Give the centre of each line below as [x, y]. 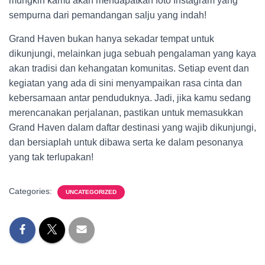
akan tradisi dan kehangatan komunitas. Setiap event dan [129, 68]
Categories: [32, 191]
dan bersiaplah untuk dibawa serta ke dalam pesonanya [126, 142]
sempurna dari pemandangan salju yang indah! [108, 15]
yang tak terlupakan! [51, 157]
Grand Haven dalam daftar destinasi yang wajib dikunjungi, [132, 127]
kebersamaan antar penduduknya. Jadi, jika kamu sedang [130, 98]
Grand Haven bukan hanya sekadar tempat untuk [112, 39]
